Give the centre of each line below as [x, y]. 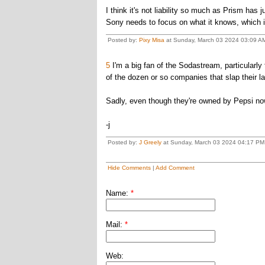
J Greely [150, 142]
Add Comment [175, 168]
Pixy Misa [151, 40]
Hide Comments [129, 168]
